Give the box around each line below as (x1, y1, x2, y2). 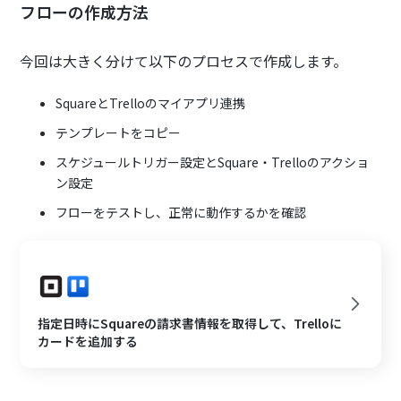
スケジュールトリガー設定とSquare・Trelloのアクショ (55, 152, 370, 171)
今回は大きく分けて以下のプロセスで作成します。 (20, 49, 348, 72)
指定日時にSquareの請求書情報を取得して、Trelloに (38, 313, 343, 332)
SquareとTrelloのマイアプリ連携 (55, 93, 246, 112)
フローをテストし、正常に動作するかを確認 (55, 202, 307, 221)
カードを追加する (38, 331, 139, 350)
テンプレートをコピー (55, 123, 182, 141)
